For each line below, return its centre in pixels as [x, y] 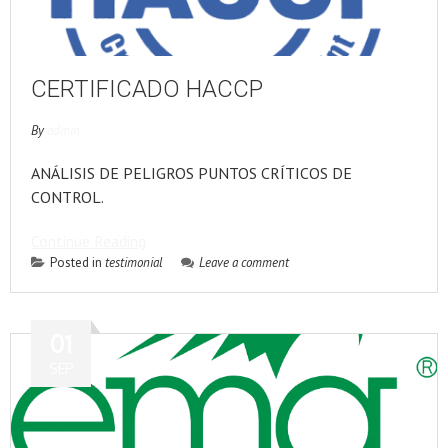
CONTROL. [67, 197]
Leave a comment [244, 262]
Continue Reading [88, 241]
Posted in [77, 262]
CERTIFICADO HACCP [147, 89]
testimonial [134, 262]
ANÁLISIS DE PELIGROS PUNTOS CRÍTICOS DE [191, 173]
